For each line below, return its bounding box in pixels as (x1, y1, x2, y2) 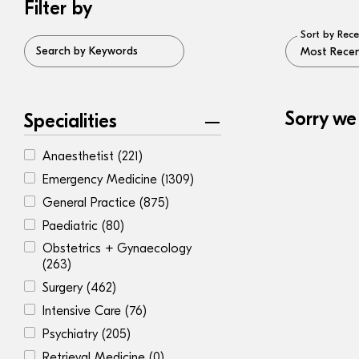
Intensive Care (42, 304, 125, 318)
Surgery (42, 280, 87, 295)
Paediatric (42, 219, 102, 233)
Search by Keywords (36, 44, 138, 58)
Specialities (24, 110, 117, 132)
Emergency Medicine (42, 172, 161, 187)
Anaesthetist (42, 149, 118, 163)
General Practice (42, 196, 139, 210)
